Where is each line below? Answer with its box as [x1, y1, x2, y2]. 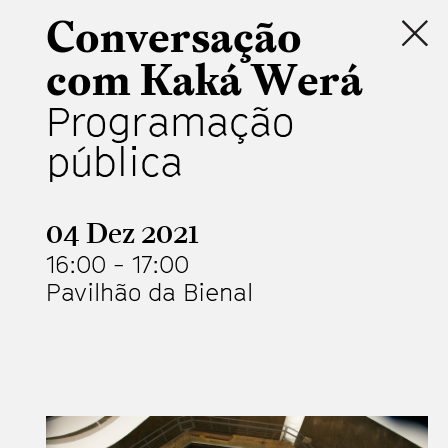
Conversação [46, 6, 302, 66]
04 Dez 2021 [46, 213, 199, 252]
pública [46, 137, 183, 185]
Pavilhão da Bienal [46, 278, 253, 306]
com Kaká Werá [46, 49, 363, 109]
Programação [46, 97, 294, 145]
